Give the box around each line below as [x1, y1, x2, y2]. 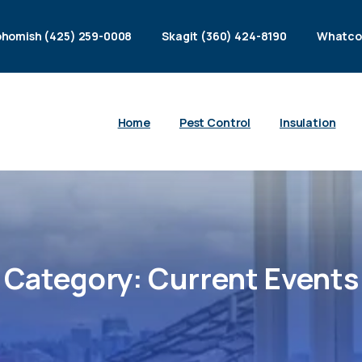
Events [263, 259, 359, 299]
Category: [3, 259, 143, 299]
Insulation [280, 114, 336, 130]
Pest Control [179, 114, 251, 130]
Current [148, 259, 259, 299]
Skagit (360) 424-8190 [162, 28, 287, 44]
